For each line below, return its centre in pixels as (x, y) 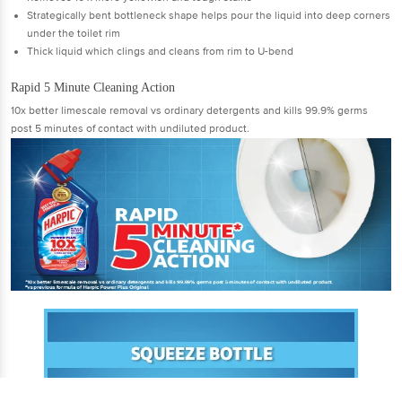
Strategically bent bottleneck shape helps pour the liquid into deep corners (209, 15)
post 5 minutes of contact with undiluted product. (130, 128)
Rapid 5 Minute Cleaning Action (93, 87)
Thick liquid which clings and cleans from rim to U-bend (160, 51)
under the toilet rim (74, 33)
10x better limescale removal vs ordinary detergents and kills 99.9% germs (189, 110)
